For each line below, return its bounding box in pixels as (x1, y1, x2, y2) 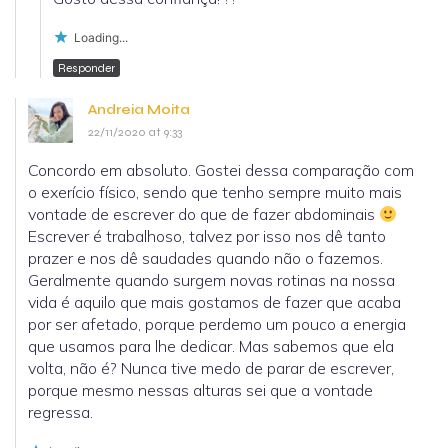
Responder (58, 61, 115, 76)
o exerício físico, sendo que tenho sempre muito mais (28, 182, 402, 203)
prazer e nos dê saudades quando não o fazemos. (28, 248, 383, 269)
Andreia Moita (88, 101, 190, 119)
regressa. (28, 402, 93, 423)
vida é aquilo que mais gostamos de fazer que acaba (28, 292, 401, 313)
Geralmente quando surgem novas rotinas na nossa (28, 270, 395, 291)
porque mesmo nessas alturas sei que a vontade (28, 380, 373, 401)
